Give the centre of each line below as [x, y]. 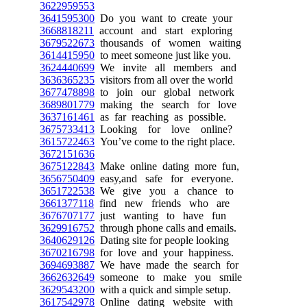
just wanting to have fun [160, 216]
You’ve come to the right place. [165, 142]
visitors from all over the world [164, 80]
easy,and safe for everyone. [164, 179]
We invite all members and [165, 67]
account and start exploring [163, 30]
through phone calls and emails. [165, 228]
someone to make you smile [168, 277]
